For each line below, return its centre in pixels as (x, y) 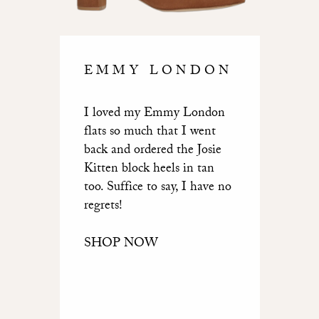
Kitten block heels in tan (149, 169)
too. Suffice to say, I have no (157, 188)
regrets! (103, 206)
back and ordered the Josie (152, 151)
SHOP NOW (121, 244)
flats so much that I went (150, 132)
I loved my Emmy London (154, 114)
